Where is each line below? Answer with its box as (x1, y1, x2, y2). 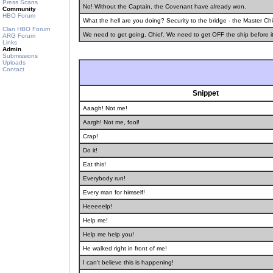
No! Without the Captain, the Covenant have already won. (83, 3, 246, 10)
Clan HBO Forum (2, 26, 50, 32)
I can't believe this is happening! (83, 259, 174, 266)
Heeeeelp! (83, 203, 112, 210)
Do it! (83, 147, 97, 154)
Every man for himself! (83, 189, 145, 196)
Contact (2, 66, 24, 73)
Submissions (2, 52, 38, 59)
